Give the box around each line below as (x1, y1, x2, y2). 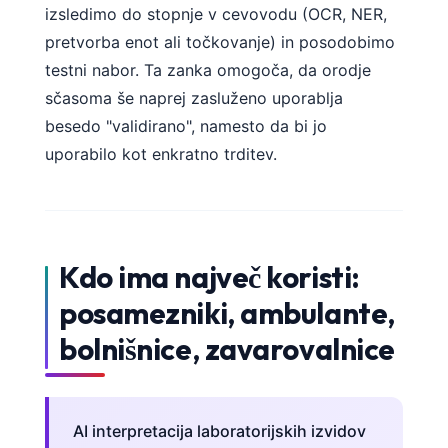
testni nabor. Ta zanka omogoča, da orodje (45, 60, 371, 81)
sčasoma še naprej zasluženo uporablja (45, 88, 343, 109)
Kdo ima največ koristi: (59, 257, 360, 296)
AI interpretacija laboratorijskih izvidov (73, 420, 366, 441)
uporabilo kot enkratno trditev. (45, 144, 277, 165)
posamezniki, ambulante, (59, 293, 395, 332)
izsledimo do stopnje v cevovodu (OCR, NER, (45, 4, 387, 25)
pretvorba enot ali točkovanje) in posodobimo (45, 32, 395, 53)
